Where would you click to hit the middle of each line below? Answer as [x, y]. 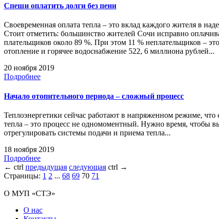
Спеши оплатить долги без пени [60, 6]
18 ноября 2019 [29, 149]
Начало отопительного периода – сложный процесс [94, 96]
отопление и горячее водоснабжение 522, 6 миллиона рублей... [109, 51]
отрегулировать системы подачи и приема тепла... [87, 132]
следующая [88, 167]
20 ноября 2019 [29, 68]
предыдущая [46, 167]
